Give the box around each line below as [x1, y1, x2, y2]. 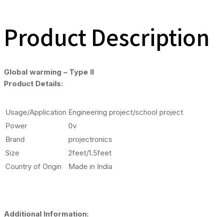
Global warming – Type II [4, 67, 94, 77]
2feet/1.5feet [68, 148, 111, 157]
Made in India [68, 161, 112, 171]
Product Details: [4, 78, 63, 88]
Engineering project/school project [68, 107, 183, 117]
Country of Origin [5, 161, 62, 171]
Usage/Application [5, 107, 66, 117]
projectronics [68, 134, 112, 144]
